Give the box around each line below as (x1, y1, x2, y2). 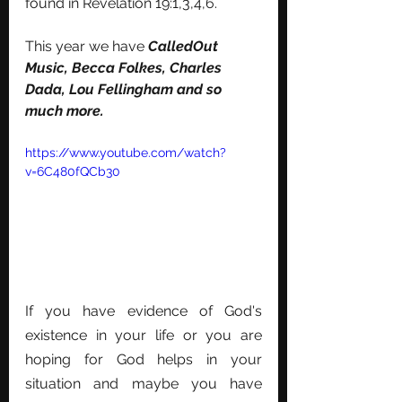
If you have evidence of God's (25, 301, 262, 319)
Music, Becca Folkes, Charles (25, 59, 225, 76)
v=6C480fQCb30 (25, 164, 120, 179)
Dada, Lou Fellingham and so (25, 81, 225, 98)
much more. (25, 102, 108, 119)
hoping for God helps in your (25, 350, 262, 368)
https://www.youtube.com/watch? (25, 145, 226, 160)
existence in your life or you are (25, 326, 262, 344)
